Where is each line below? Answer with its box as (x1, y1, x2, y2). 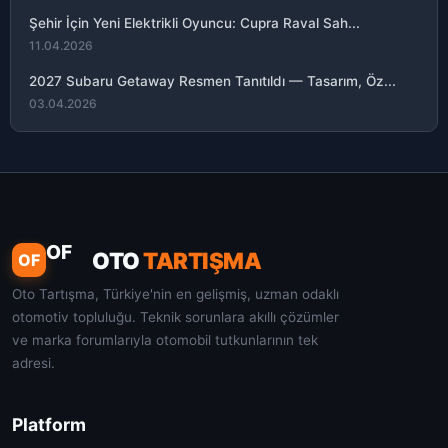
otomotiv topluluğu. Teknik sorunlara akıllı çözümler (12, 309, 339, 325)
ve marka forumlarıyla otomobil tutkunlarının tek (12, 332, 318, 348)
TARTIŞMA (139, 246, 261, 274)
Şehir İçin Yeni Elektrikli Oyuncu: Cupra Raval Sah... (29, 15, 360, 31)
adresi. (12, 355, 55, 371)
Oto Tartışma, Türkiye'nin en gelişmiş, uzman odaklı (12, 286, 339, 302)
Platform (12, 414, 86, 435)
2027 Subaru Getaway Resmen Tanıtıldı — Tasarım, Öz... (29, 73, 396, 89)
